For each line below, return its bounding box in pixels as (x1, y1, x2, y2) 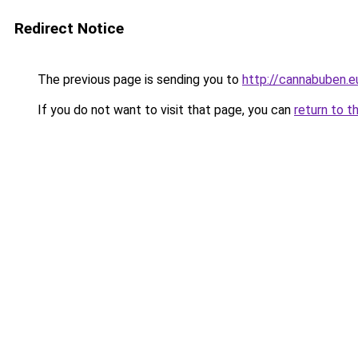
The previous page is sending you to (34, 72, 242, 87)
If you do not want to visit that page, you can (34, 102, 294, 117)
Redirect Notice (14, 19, 124, 38)
